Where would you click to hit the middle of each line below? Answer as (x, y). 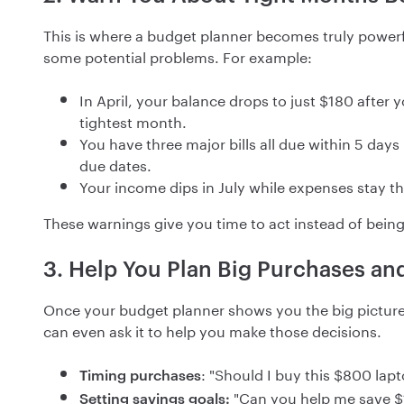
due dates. (115, 164)
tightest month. (133, 121)
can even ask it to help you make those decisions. (212, 330)
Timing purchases (140, 375)
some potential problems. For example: (178, 56)
